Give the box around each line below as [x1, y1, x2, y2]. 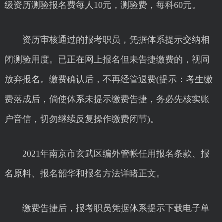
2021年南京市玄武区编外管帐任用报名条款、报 [4, 149, 210, 159]
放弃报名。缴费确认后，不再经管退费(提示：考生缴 [4, 74, 213, 84]
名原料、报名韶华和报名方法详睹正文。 [4, 168, 165, 178]
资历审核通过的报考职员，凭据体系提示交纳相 [4, 35, 210, 45]
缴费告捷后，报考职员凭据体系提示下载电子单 [4, 203, 210, 213]
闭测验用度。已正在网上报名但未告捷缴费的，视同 [4, 55, 210, 64]
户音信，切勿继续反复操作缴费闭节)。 [4, 114, 159, 124]
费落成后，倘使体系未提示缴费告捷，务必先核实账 [4, 94, 210, 104]
